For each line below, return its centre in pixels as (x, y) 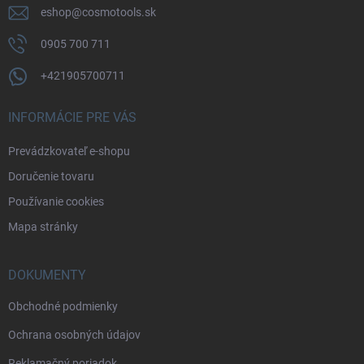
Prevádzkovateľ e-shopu (69, 152)
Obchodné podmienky (63, 307)
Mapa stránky (43, 227)
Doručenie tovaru (51, 177)
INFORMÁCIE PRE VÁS (72, 118)
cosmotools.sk (119, 13)
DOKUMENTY (47, 275)
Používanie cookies (56, 202)
